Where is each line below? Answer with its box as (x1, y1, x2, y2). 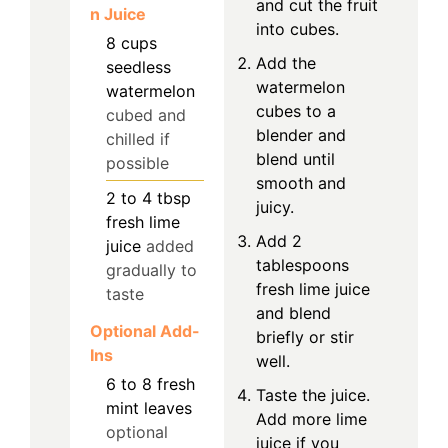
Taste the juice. (256, 384, 370, 405)
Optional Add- (90, 320, 200, 341)
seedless (106, 56, 171, 77)
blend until (256, 148, 335, 169)
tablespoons (256, 254, 349, 275)
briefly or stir (256, 326, 354, 347)
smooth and (256, 172, 346, 193)
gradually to (106, 259, 197, 280)
